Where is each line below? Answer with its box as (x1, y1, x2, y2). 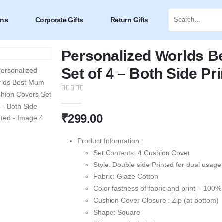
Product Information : (77, 136, 143, 145)
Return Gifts (110, 16, 148, 24)
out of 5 (65, 94, 94, 102)
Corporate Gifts (35, 16, 83, 24)
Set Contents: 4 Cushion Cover (93, 148, 190, 157)
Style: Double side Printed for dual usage (93, 160, 221, 168)
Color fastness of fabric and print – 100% (93, 184, 221, 192)
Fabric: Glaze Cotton (93, 172, 158, 180)
